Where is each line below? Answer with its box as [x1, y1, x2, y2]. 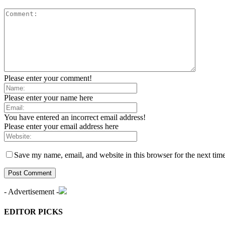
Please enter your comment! [4, 74, 92, 83]
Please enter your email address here [4, 122, 119, 131]
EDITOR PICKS [4, 207, 63, 216]
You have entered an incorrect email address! [4, 113, 146, 122]
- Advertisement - [4, 187, 59, 196]
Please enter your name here [4, 93, 93, 102]
